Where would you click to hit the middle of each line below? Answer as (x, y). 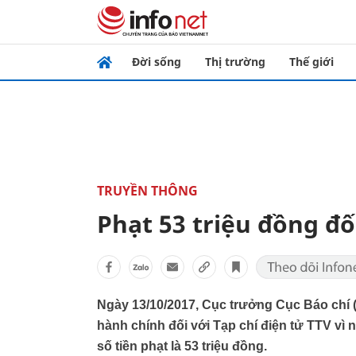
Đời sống (157, 62)
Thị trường (235, 62)
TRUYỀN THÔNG (147, 191)
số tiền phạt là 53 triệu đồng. (182, 346)
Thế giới (311, 62)
